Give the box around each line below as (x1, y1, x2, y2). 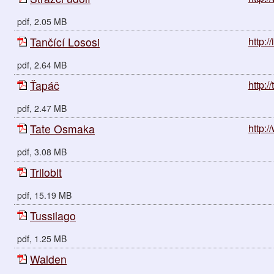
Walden (30, 251, 67, 267)
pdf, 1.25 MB (17, 232, 67, 245)
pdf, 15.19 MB (17, 188, 72, 201)
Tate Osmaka (30, 120, 95, 136)
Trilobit (30, 164, 62, 180)
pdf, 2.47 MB (17, 102, 67, 114)
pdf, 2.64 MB (17, 58, 67, 71)
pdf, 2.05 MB (17, 15, 67, 28)
